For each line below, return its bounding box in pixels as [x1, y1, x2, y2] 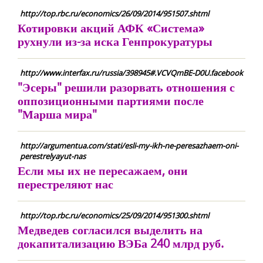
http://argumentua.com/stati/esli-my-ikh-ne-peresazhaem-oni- [20, 140, 238, 151]
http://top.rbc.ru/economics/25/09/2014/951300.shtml [20, 210, 209, 221]
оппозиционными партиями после [18, 93, 204, 109]
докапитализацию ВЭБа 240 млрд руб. [18, 235, 224, 251]
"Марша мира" [18, 106, 97, 122]
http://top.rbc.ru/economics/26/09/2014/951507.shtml [20, 8, 209, 19]
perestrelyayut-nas [20, 151, 86, 161]
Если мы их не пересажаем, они [18, 163, 188, 178]
